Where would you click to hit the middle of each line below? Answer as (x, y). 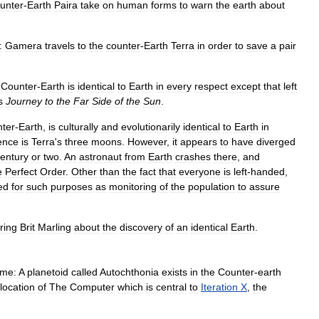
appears (199, 141)
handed (268, 171)
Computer (92, 287)
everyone (200, 171)
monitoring (133, 186)
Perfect (21, 171)
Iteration (219, 287)
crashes (193, 156)
